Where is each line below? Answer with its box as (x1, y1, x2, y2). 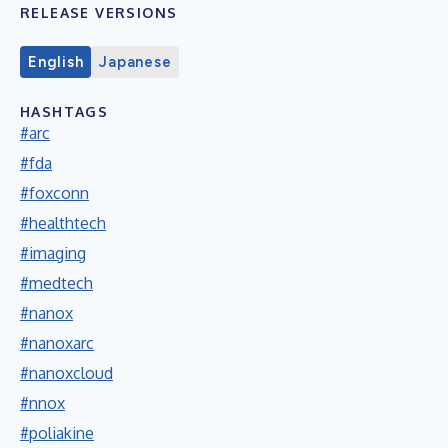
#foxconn (20, 182, 89, 203)
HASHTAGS (20, 102, 109, 120)
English (28, 52, 84, 71)
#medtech (20, 272, 93, 293)
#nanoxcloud (20, 362, 113, 383)
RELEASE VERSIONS (20, 3, 178, 21)
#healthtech (20, 212, 106, 233)
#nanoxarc (20, 332, 94, 353)
